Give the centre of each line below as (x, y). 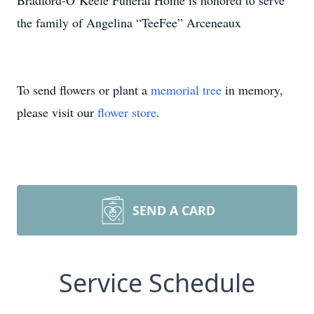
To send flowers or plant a (84, 90)
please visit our (57, 112)
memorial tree (186, 90)
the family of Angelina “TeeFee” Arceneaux (129, 22)
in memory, (252, 90)
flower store (127, 112)
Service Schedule (157, 283)
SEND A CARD (174, 210)
